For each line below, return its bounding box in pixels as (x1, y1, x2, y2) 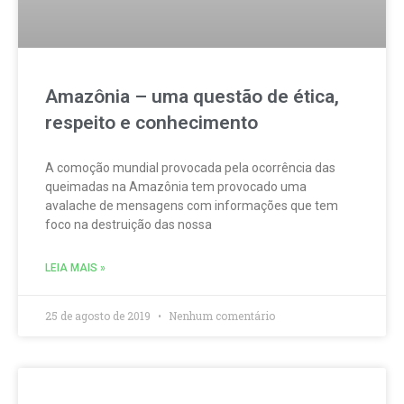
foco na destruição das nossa (45, 217, 212, 233)
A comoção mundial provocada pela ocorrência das (45, 161, 335, 176)
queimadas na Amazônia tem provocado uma (45, 179, 307, 195)
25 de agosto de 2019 (45, 308, 153, 324)
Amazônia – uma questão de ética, (45, 86, 339, 108)
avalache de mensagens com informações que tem (45, 198, 338, 214)
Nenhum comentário (166, 308, 275, 324)
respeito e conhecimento (45, 112, 258, 134)
